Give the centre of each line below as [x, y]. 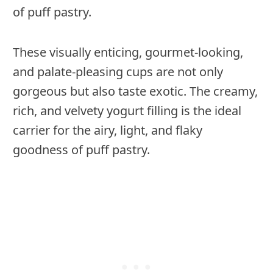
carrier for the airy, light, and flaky [108, 130]
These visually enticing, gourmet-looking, [128, 52]
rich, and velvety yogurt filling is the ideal [127, 111]
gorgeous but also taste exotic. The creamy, [135, 91]
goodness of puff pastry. [81, 150]
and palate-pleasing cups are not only [118, 72]
